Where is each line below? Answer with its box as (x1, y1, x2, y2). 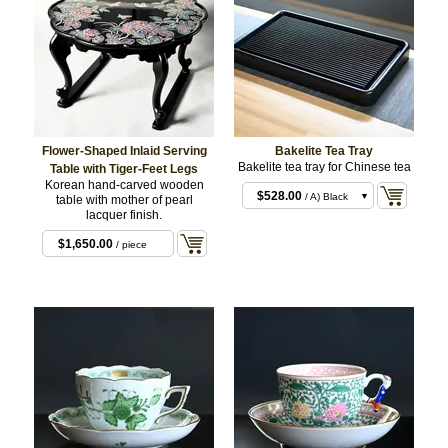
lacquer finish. (86, 207, 162, 222)
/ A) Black (302, 191, 348, 203)
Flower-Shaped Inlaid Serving (41, 143, 207, 158)
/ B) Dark (303, 216, 347, 228)
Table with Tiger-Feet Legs (50, 161, 198, 176)
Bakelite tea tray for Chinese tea (237, 159, 411, 174)
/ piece (113, 239, 147, 251)
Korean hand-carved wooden (44, 177, 204, 192)
